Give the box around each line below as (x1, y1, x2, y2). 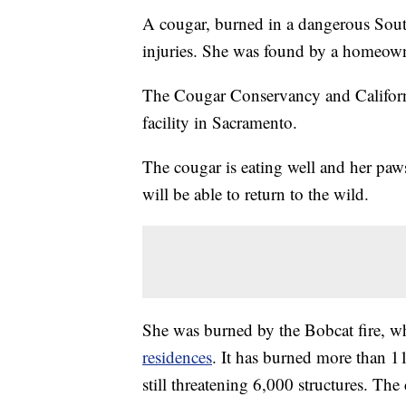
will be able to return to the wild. (142, 182, 369, 206)
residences (142, 345, 212, 369)
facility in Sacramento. (142, 111, 297, 134)
